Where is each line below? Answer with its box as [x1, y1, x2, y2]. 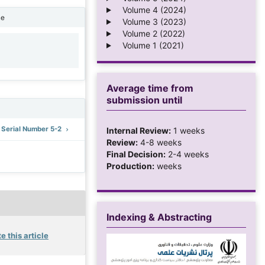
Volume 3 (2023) [115, 16, 186, 27]
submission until [106, 93, 182, 106]
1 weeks [171, 125, 205, 135]
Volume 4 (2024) [115, 4, 186, 15]
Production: [106, 160, 154, 171]
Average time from [106, 82, 193, 94]
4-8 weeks [138, 137, 182, 147]
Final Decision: [106, 148, 166, 159]
